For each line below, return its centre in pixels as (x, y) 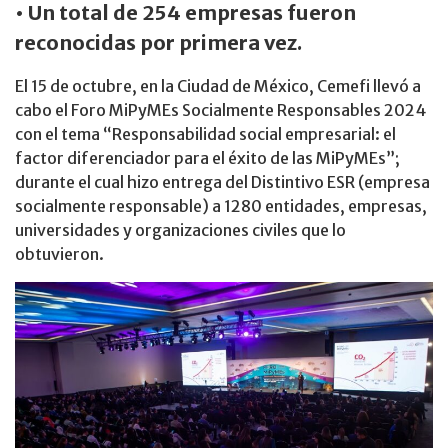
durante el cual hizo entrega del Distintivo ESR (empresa (222, 182)
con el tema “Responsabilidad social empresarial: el (205, 134)
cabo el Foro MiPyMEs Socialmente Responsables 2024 (220, 110)
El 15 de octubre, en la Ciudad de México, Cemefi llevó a (218, 86)
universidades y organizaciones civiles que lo (180, 230)
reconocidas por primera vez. (158, 42)
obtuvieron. (59, 254)
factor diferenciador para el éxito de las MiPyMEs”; (207, 158)
